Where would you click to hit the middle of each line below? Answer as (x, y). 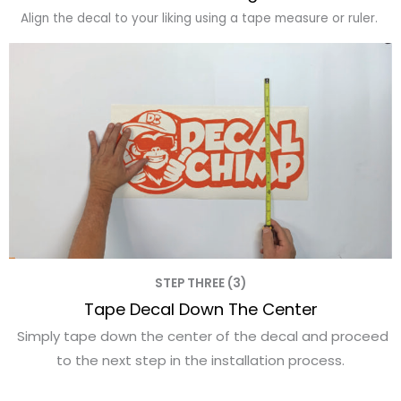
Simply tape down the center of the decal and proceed (200, 337)
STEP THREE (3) (200, 284)
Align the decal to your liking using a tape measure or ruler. (200, 18)
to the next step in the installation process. (200, 361)
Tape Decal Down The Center (200, 310)
